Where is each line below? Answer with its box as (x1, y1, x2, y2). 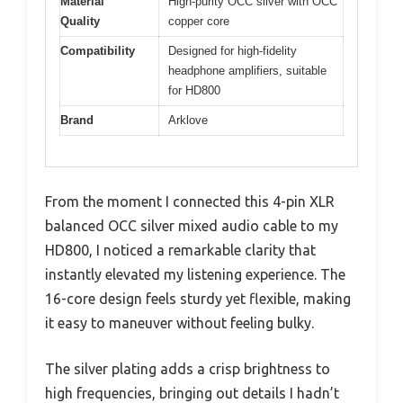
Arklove (168, 112, 208, 127)
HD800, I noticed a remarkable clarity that (45, 242, 316, 259)
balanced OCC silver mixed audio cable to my (45, 218, 338, 235)
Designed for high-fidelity (168, 43, 297, 58)
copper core (168, 13, 229, 28)
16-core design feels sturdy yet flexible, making (45, 291, 351, 308)
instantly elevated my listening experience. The (45, 266, 345, 283)
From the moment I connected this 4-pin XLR (45, 193, 335, 210)
